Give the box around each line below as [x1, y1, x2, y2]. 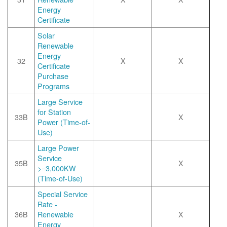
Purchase [37, 70, 68, 81]
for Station [37, 106, 71, 117]
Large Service [37, 96, 83, 107]
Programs [37, 81, 69, 91]
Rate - [37, 199, 57, 209]
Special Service [37, 188, 88, 199]
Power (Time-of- [37, 117, 90, 127]
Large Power [37, 142, 79, 153]
